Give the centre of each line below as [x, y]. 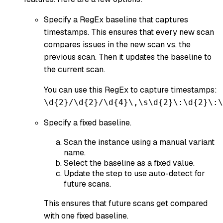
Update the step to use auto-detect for [134, 174]
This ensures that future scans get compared [126, 204]
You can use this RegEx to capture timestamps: [130, 90]
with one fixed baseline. [86, 216]
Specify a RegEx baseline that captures [116, 20]
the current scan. [74, 70]
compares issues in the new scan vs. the [117, 45]
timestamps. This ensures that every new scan [129, 32]
